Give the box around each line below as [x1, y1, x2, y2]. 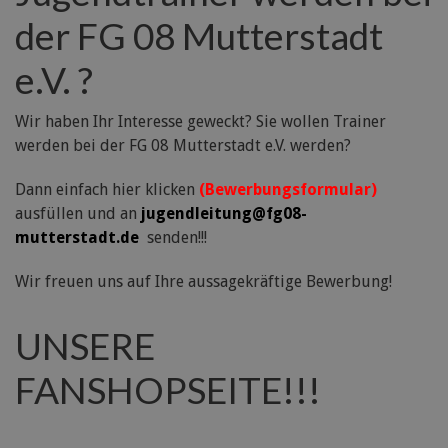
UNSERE [15, 323, 155, 368]
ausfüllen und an [15, 204, 141, 223]
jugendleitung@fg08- [141, 204, 307, 223]
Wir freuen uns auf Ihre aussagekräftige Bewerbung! [15, 272, 392, 291]
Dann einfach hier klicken [15, 180, 199, 199]
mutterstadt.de [15, 228, 143, 247]
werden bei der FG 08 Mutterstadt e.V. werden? [15, 136, 351, 155]
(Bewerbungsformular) [199, 180, 377, 199]
